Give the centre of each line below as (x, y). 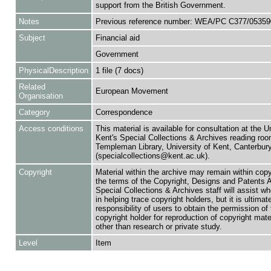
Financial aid (117, 38)
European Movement (132, 91)
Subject (32, 38)
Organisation (41, 96)
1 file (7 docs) (119, 70)
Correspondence (124, 112)
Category (34, 112)
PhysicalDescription (53, 70)
